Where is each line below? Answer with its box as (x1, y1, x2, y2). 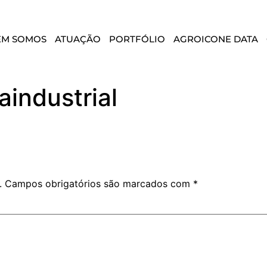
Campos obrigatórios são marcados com (5, 178, 193, 190)
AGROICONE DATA (173, 33, 258, 45)
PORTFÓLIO (109, 33, 165, 45)
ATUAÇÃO (55, 33, 101, 45)
